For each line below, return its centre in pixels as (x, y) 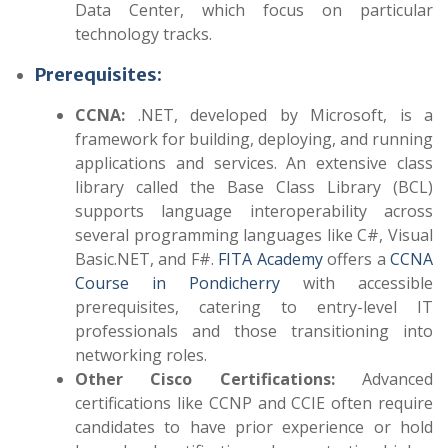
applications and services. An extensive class (254, 163)
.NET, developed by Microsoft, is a (285, 115)
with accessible (356, 283)
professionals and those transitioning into (254, 331)
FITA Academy (270, 259)
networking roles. (141, 355)
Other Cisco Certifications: (205, 379)
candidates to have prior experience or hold (254, 427)
